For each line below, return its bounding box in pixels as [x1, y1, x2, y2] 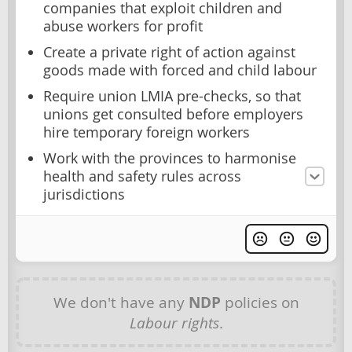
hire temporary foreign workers [43, 123, 250, 141]
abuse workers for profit [43, 16, 203, 35]
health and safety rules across [43, 167, 241, 185]
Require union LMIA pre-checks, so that [43, 86, 301, 105]
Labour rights [129, 313, 219, 333]
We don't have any [53, 292, 189, 313]
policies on [220, 292, 299, 313]
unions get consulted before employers [43, 104, 303, 123]
